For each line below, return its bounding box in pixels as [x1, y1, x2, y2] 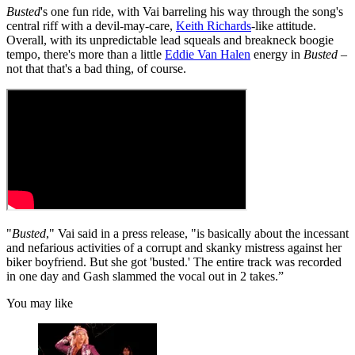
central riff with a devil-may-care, [6, 18, 176, 32]
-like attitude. [251, 18, 316, 32]
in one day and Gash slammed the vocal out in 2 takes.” [6, 269, 290, 283]
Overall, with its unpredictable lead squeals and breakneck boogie [6, 32, 334, 47]
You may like [6, 296, 73, 310]
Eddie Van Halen [165, 47, 250, 61]
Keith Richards [176, 18, 251, 32]
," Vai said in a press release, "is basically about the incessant [46, 226, 349, 240]
